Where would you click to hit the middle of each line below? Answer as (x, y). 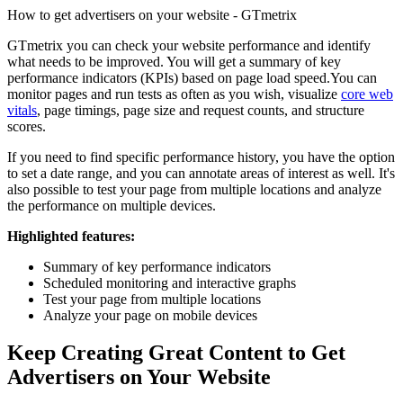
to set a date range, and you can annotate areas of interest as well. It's (201, 173)
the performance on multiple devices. (112, 205)
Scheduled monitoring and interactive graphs (170, 282)
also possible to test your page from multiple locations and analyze (194, 189)
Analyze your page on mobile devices (150, 315)
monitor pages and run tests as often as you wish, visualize (174, 94)
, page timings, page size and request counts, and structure (201, 110)
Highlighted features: (71, 236)
